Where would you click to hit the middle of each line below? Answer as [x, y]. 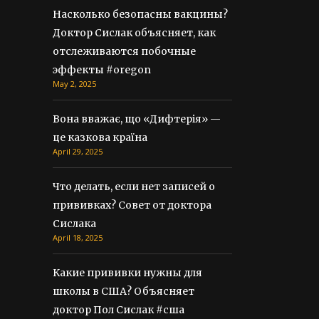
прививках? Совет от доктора [132, 205]
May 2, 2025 [74, 84]
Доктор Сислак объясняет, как [134, 33]
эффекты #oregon [102, 70]
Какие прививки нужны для [127, 273]
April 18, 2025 [78, 237]
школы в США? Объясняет [124, 291]
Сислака [74, 224]
